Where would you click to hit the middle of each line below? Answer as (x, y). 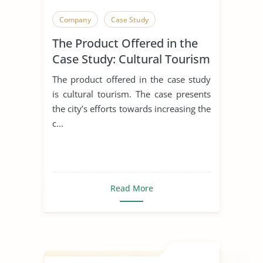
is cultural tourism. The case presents (131, 94)
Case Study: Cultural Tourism (131, 59)
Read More (131, 188)
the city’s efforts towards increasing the (131, 108)
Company (75, 19)
